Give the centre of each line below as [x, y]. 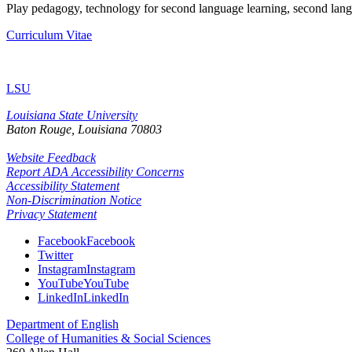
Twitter [55, 255]
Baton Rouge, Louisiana [67, 129]
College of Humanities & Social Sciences [108, 338]
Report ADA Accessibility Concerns [95, 171]
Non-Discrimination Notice [74, 200]
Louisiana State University [72, 115]
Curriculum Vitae [49, 35]
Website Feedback [51, 157]
